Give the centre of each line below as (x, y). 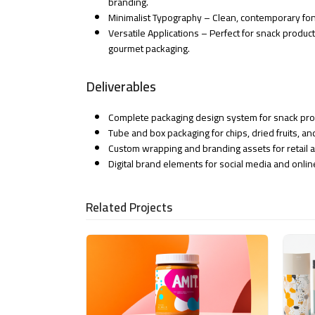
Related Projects (129, 208)
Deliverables (121, 87)
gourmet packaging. (149, 49)
